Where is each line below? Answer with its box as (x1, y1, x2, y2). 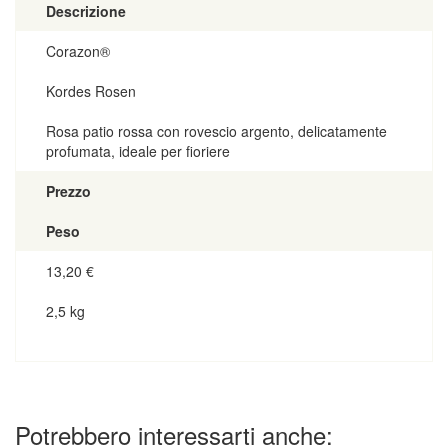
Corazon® (46, 40, 110, 61)
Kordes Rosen (46, 80, 136, 101)
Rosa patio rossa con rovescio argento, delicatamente (46, 120, 387, 141)
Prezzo (46, 180, 91, 201)
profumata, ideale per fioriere (46, 140, 230, 161)
